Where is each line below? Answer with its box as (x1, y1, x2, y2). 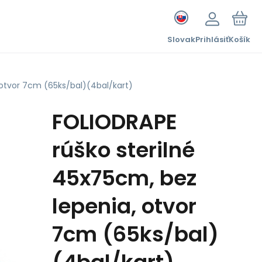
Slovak (167, 34, 195, 45)
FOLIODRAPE (52, 107, 177, 137)
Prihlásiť (195, 34, 229, 45)
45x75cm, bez (52, 163, 196, 193)
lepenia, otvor (52, 191, 196, 221)
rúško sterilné (52, 135, 195, 165)
